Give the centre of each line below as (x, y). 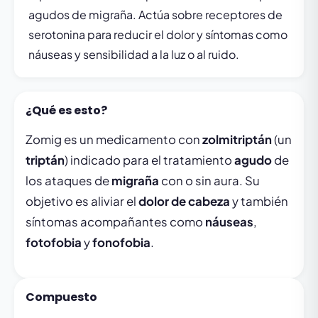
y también (259, 201)
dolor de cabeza (184, 201)
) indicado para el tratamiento (149, 160)
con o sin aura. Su (209, 181)
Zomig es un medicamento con (114, 139)
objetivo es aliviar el (82, 201)
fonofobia (121, 242)
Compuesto (61, 297)
